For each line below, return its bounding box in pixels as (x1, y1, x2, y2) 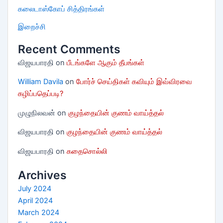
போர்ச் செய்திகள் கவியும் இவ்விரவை (76, 77, 192, 87)
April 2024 (17, 196, 53, 205)
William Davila (17, 77, 63, 87)
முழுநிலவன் (17, 108, 55, 117)
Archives (17, 168, 67, 182)
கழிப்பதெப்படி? (17, 89, 63, 99)
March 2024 (17, 208, 59, 217)
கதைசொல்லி (66, 146, 108, 156)
